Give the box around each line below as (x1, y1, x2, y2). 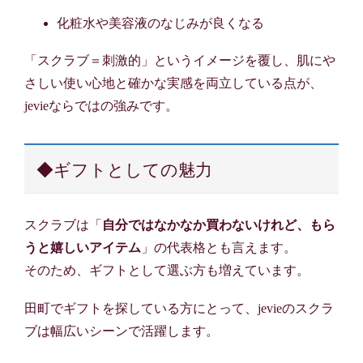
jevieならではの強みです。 (24, 99, 178, 113)
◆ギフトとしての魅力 (36, 160, 212, 180)
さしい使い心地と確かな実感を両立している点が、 (24, 76, 322, 91)
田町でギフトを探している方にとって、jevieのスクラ (24, 301, 334, 316)
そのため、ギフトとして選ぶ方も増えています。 (24, 263, 310, 277)
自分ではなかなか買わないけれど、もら (102, 218, 335, 232)
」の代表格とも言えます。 (141, 241, 297, 254)
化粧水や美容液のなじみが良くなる (57, 16, 264, 31)
